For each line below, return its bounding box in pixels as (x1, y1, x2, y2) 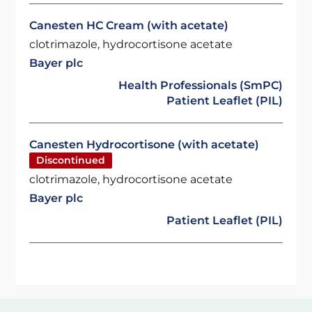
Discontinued (36, 154, 106, 166)
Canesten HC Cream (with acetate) (29, 19, 229, 32)
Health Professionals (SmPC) (118, 79, 283, 92)
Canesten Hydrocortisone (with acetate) (29, 138, 260, 151)
